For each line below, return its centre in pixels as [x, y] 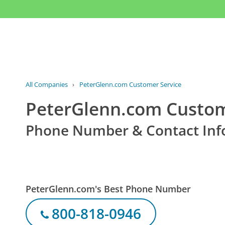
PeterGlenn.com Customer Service [130, 85]
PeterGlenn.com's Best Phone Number [108, 189]
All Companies [47, 85]
